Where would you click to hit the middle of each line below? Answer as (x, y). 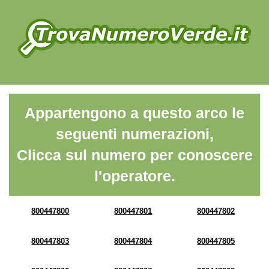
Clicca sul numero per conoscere (134, 155)
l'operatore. (134, 176)
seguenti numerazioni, (134, 134)
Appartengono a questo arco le (134, 113)
